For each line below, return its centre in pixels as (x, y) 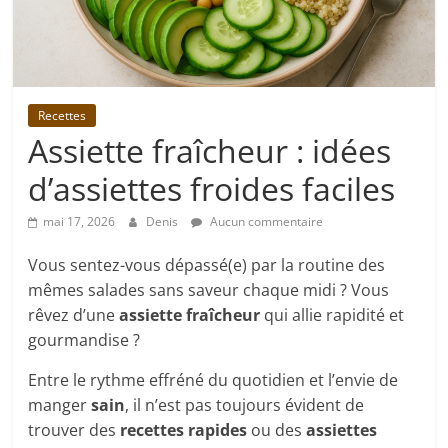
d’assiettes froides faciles (212, 189)
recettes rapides (184, 430)
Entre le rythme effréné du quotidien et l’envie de (213, 380)
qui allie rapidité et (332, 315)
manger (60, 405)
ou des (277, 430)
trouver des (74, 430)
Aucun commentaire (265, 222)
